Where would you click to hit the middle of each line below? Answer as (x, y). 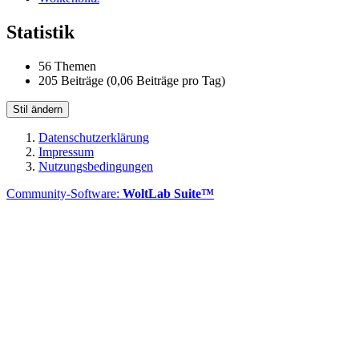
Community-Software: (65, 193)
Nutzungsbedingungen (96, 166)
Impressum (66, 151)
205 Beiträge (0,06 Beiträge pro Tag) (132, 80)
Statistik (40, 32)
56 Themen (67, 66)
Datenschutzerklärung (94, 137)
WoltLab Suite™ (168, 193)
